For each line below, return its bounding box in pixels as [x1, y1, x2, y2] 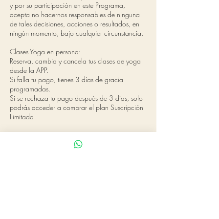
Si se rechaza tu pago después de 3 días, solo [10, 93, 143, 103]
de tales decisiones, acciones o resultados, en [10, 19, 139, 28]
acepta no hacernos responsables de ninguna [10, 10, 140, 19]
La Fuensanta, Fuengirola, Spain [10, 193, 100, 202]
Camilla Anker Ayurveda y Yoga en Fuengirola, [10, 184, 142, 193]
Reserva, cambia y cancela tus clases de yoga [10, 56, 141, 66]
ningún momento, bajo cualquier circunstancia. [10, 28, 143, 38]
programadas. [10, 84, 50, 93]
